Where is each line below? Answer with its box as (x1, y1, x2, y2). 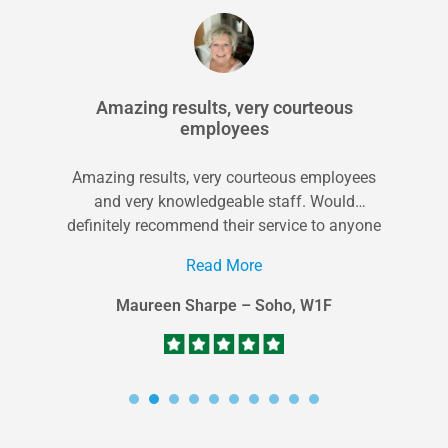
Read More (186, 255, 262, 275)
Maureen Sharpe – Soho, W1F (116, 295, 332, 315)
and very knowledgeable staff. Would (93, 191, 355, 211)
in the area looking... (153, 239, 295, 259)
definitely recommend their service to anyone (67, 215, 381, 235)
